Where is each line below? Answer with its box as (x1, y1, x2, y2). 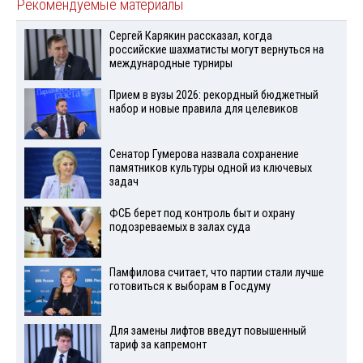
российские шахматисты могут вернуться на (109, 43, 324, 58)
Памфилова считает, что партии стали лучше (109, 265, 324, 280)
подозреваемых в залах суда (109, 220, 250, 234)
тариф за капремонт (109, 338, 207, 352)
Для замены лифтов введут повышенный (109, 324, 306, 339)
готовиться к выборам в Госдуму (109, 279, 271, 293)
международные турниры (109, 57, 233, 71)
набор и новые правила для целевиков (109, 102, 298, 117)
